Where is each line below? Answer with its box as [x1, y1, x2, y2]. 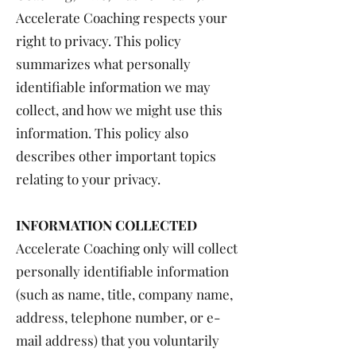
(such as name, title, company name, [16, 285, 233, 303]
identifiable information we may [16, 78, 211, 95]
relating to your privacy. [16, 170, 161, 188]
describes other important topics [16, 147, 216, 164]
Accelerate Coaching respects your [16, 9, 227, 26]
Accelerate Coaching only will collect [16, 239, 238, 257]
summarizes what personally [16, 55, 191, 72]
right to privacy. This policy [16, 32, 181, 49]
